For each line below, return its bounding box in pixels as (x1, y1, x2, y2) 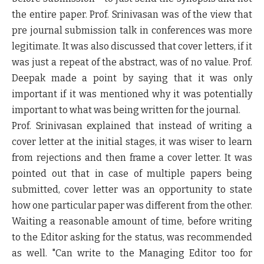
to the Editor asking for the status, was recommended (12, 231, 252, 243)
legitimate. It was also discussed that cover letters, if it (12, 40, 252, 52)
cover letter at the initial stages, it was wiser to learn (12, 136, 252, 147)
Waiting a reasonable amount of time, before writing (12, 215, 252, 227)
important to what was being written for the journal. (12, 104, 240, 115)
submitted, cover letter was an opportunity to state (12, 183, 252, 195)
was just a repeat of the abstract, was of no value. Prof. (12, 56, 252, 68)
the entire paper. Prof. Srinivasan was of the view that (12, 8, 252, 20)
